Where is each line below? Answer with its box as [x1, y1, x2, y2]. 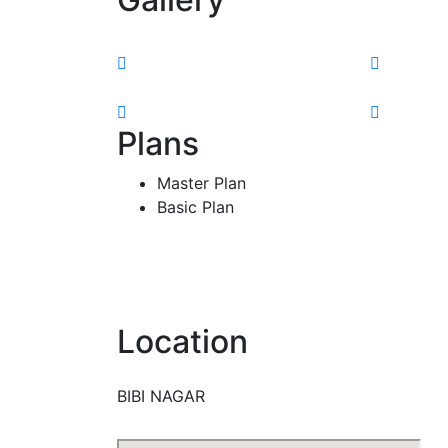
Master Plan [157, 172, 246, 193]
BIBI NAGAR [117, 385, 205, 406]
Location [117, 321, 248, 361]
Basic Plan [157, 196, 234, 217]
